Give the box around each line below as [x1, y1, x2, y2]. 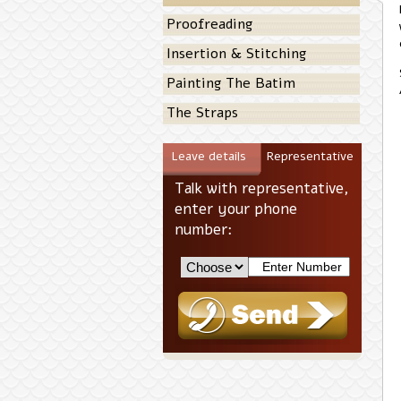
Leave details [171, 148, 246, 165]
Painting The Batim [166, 73, 295, 93]
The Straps [166, 103, 238, 123]
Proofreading [166, 14, 252, 34]
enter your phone [175, 199, 297, 219]
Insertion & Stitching [166, 44, 306, 64]
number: [175, 219, 233, 240]
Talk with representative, [175, 178, 349, 199]
